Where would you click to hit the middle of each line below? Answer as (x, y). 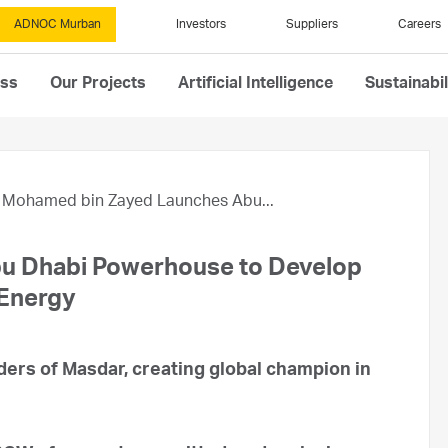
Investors (201, 25)
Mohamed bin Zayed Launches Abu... (138, 203)
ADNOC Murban (57, 25)
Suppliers (312, 25)
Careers (419, 25)
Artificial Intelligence (255, 85)
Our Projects (98, 85)
